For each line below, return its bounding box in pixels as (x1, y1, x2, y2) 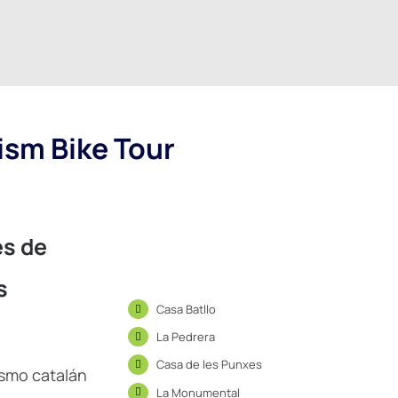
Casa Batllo (155, 301, 216, 318)
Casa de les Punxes (155, 356, 262, 373)
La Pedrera (155, 329, 215, 346)
